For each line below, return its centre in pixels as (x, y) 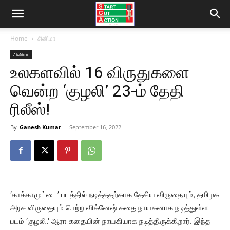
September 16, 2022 (95, 127)
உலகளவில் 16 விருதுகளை (100, 72)
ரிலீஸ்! (30, 109)
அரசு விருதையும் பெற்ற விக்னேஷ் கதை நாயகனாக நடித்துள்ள (109, 208)
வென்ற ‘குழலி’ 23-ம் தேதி (97, 91)
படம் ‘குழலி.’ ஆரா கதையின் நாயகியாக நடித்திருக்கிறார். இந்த (110, 221)
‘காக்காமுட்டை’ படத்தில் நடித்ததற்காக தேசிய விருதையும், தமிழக (115, 194)
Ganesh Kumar (40, 127)
